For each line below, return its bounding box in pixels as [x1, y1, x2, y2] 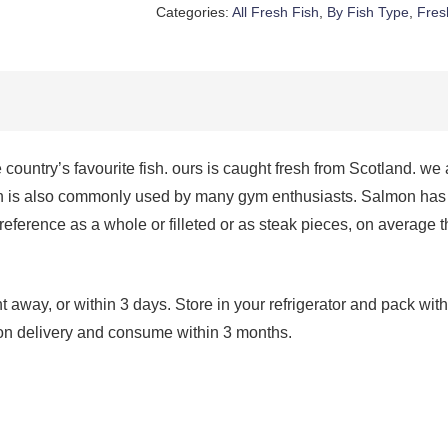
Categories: [155, 4, 232, 21]
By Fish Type [326, 4, 409, 21]
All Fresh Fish [231, 4, 319, 21]
